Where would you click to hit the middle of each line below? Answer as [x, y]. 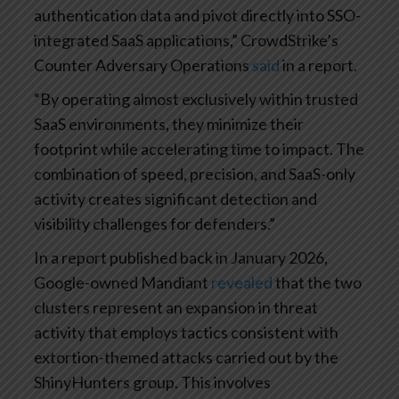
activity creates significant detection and [175, 198]
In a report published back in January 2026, [181, 257]
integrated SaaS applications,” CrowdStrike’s [186, 40]
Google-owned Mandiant [122, 282]
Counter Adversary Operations [143, 65]
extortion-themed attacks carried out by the [186, 357]
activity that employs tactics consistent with [186, 332]
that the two [317, 282]
